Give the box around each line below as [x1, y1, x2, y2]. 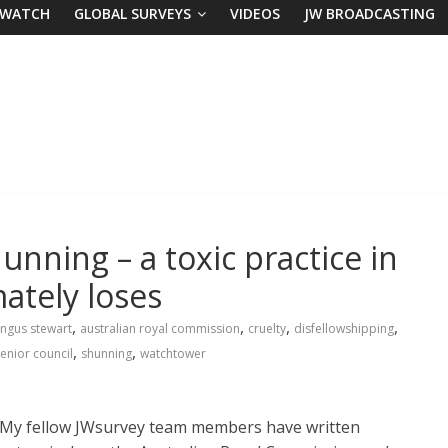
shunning [81, 344, 132, 362]
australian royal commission [80, 319, 240, 337]
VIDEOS [230, 3, 280, 23]
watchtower [140, 344, 206, 362]
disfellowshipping [294, 319, 394, 337]
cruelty [248, 319, 286, 337]
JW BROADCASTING [304, 3, 435, 23]
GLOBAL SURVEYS [74, 3, 191, 23]
